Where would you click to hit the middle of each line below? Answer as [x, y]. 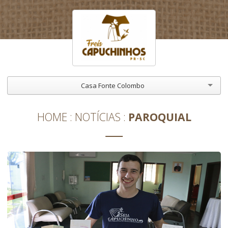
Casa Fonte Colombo [112, 85]
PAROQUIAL [160, 117]
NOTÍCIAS [97, 117]
